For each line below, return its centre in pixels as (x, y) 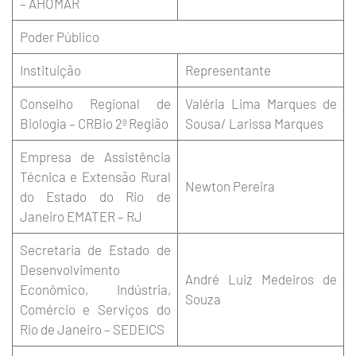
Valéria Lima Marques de (261, 103)
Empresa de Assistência (95, 157)
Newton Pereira (230, 186)
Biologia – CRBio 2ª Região (94, 123)
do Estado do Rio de (95, 196)
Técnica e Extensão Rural (95, 176)
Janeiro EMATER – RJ (81, 216)
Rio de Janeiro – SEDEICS (92, 329)
